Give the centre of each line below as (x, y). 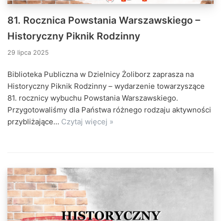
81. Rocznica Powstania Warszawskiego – (104, 20)
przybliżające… (34, 122)
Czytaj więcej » (87, 122)
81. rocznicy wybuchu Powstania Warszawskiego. (93, 98)
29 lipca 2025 (28, 53)
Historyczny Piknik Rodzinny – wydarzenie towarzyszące (106, 86)
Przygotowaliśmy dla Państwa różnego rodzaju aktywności (109, 110)
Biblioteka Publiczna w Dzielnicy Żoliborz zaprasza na (101, 74)
